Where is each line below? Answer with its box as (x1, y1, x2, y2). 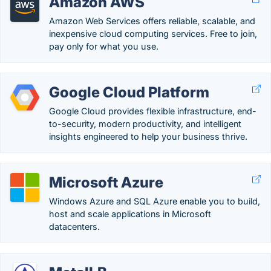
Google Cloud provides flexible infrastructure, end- (49, 106, 256, 116)
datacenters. (49, 221, 100, 232)
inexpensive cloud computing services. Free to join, (49, 28, 257, 39)
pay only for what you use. (49, 41, 158, 51)
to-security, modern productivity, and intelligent (49, 119, 241, 129)
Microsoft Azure (49, 174, 163, 191)
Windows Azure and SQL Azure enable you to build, (49, 196, 260, 206)
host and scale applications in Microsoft (49, 209, 211, 219)
